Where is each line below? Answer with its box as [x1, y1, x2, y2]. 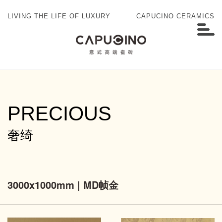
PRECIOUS [7, 103, 111, 125]
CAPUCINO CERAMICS [136, 12, 215, 20]
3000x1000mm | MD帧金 [7, 177, 118, 192]
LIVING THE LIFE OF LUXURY [7, 12, 111, 20]
